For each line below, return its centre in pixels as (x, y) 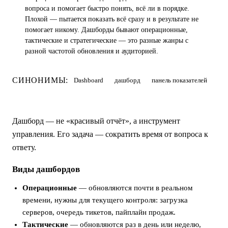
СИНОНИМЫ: (40, 80)
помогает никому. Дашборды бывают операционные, (106, 30)
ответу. (24, 147)
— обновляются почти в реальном (135, 188)
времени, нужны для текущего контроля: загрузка (105, 200)
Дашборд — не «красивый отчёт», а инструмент (96, 121)
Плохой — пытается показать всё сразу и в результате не (112, 19)
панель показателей (180, 80)
